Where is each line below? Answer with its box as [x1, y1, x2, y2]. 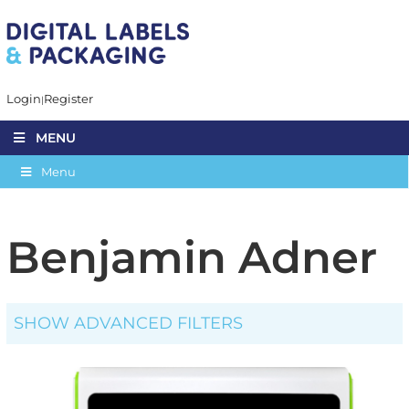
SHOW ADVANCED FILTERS [14, 312, 244, 333]
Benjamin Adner [5, 230, 377, 284]
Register [43, 90, 93, 106]
